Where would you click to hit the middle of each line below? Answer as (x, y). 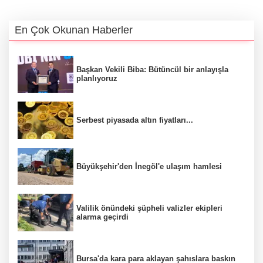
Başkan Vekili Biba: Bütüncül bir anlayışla (152, 70)
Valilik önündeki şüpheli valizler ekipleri (149, 208)
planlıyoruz (97, 79)
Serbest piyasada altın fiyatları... (135, 120)
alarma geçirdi (102, 217)
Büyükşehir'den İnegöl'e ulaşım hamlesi (149, 166)
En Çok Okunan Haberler (74, 30)
